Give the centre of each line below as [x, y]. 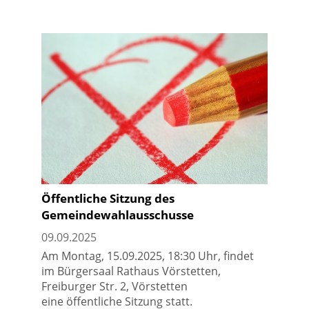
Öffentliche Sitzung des [108, 198]
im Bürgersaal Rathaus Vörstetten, [131, 271]
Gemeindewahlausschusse [118, 214]
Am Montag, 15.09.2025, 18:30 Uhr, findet [148, 256]
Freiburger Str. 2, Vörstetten [114, 286]
